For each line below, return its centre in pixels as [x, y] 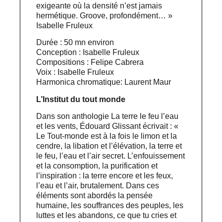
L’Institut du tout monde [81, 99]
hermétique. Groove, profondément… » [105, 15]
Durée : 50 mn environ [75, 43]
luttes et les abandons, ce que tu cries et [107, 215]
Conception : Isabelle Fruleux [88, 53]
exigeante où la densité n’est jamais [99, 5]
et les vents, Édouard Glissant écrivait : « [108, 126]
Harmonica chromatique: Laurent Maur [105, 82]
